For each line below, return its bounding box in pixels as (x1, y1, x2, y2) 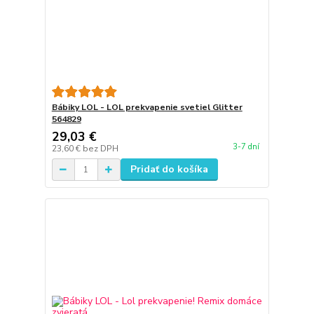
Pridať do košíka (130, 163, 208, 176)
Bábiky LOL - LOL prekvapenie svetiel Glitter (51, 102, 243, 113)
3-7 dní (232, 142, 259, 153)
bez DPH (82, 143, 118, 154)
